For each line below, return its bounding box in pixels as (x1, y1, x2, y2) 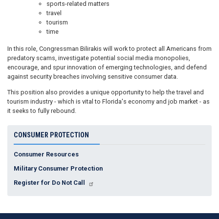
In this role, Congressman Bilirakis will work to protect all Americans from (7, 44, 212, 52)
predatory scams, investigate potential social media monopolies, (7, 54, 190, 62)
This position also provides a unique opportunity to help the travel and (7, 88, 204, 96)
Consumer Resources (13, 151, 79, 158)
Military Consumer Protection (13, 165, 103, 173)
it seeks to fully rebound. (7, 107, 76, 114)
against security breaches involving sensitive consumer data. (7, 72, 178, 80)
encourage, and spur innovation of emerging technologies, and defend (7, 63, 207, 71)
